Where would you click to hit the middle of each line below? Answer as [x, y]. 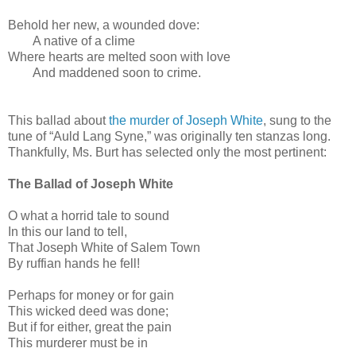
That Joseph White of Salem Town [104, 247]
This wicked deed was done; [88, 311]
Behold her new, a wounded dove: [104, 25]
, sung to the [297, 120]
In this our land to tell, [68, 231]
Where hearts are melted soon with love [119, 56]
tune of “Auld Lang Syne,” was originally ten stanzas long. [169, 136]
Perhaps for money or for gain [91, 295]
